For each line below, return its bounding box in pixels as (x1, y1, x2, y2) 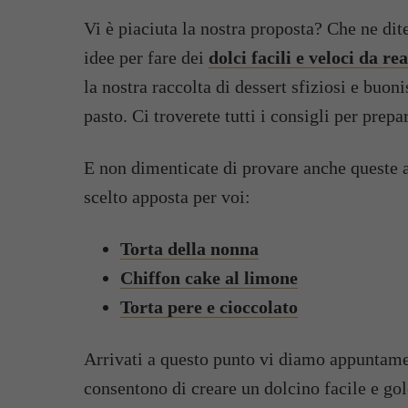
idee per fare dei (84, 47, 209, 68)
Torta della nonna (120, 239, 259, 260)
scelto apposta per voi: (84, 187, 250, 208)
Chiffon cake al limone (120, 268, 298, 289)
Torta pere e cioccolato (120, 297, 298, 318)
